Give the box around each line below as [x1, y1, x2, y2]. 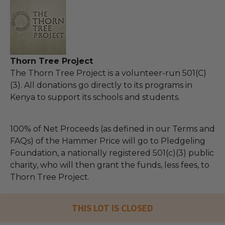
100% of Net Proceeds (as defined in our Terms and [10, 124, 215, 134]
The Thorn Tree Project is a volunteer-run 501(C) [10, 68, 206, 78]
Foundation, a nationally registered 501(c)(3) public [10, 148, 214, 158]
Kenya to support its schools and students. [10, 92, 180, 102]
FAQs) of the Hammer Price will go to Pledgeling [10, 136, 205, 146]
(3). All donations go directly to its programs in [10, 80, 192, 90]
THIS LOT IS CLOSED [72, 202, 153, 214]
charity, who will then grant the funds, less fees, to [10, 160, 209, 170]
